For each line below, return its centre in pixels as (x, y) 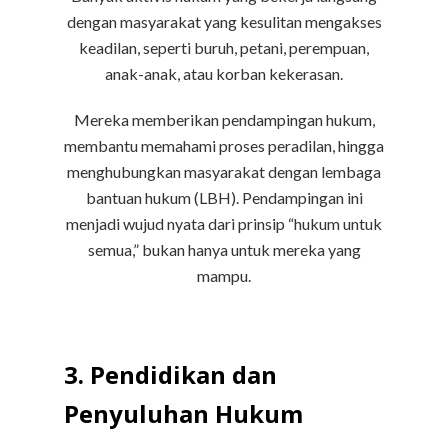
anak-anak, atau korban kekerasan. (224, 74)
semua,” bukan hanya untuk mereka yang (224, 250)
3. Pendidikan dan (170, 375)
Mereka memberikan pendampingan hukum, (224, 120)
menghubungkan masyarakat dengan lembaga (224, 172)
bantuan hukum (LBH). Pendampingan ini (224, 198)
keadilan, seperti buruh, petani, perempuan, (224, 48)
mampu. (224, 276)
